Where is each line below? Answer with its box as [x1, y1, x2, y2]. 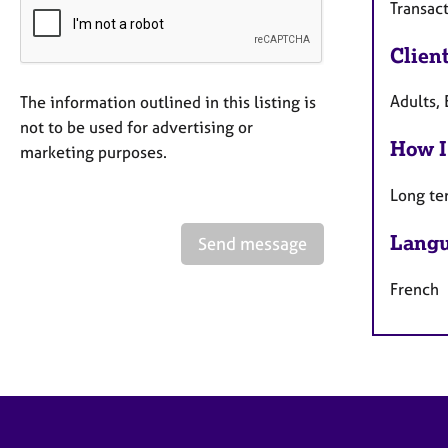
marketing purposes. [20, 142, 167, 162]
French [390, 278, 439, 299]
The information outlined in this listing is [20, 92, 316, 112]
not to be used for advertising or [20, 117, 253, 137]
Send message [198, 233, 307, 254]
